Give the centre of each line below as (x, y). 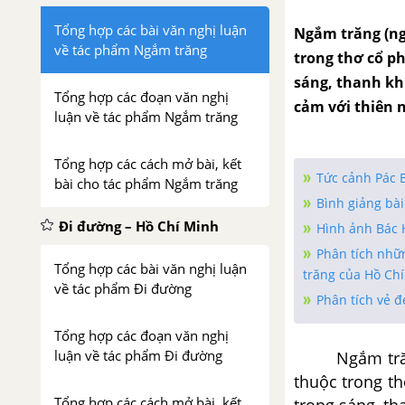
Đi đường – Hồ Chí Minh (139, 226)
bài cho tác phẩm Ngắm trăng (146, 184)
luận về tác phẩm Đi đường (138, 355)
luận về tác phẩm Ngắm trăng (146, 117)
